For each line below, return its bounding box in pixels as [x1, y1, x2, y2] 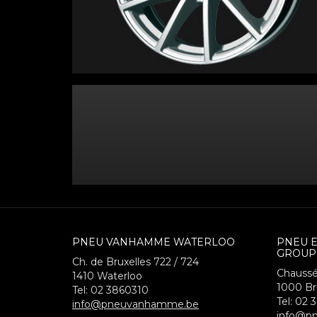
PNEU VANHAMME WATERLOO [72, 236, 235, 248]
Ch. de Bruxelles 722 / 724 [72, 255, 199, 268]
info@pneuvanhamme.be [72, 298, 199, 311]
